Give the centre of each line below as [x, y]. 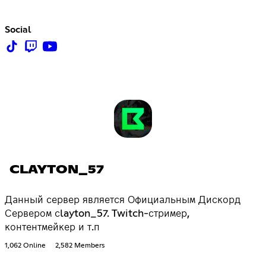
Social [18, 29]
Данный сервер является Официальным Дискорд [123, 200]
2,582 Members [80, 246]
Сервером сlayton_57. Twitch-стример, [97, 214]
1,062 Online [25, 246]
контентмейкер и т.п [52, 228]
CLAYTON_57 [57, 170]
